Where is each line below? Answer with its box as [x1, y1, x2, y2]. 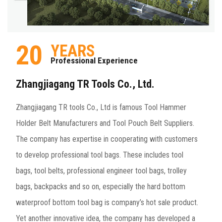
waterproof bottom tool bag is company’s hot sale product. [15, 197, 198, 207]
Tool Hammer [144, 102, 186, 112]
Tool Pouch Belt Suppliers [112, 118, 193, 128]
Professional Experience [50, 55, 138, 65]
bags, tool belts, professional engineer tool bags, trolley [15, 166, 187, 175]
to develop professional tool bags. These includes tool [15, 150, 183, 160]
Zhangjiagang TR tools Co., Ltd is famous [15, 102, 144, 112]
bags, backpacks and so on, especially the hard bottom [15, 181, 185, 191]
